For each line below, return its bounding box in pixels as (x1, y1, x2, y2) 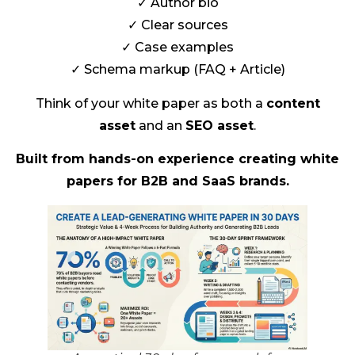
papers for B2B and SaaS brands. (66, 174, 289, 189)
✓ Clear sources (127, 17, 228, 33)
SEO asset (185, 117, 254, 133)
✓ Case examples (121, 40, 234, 55)
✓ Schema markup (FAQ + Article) (70, 62, 285, 78)
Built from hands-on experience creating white (16, 151, 339, 167)
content (265, 95, 320, 111)
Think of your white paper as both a (35, 95, 266, 111)
